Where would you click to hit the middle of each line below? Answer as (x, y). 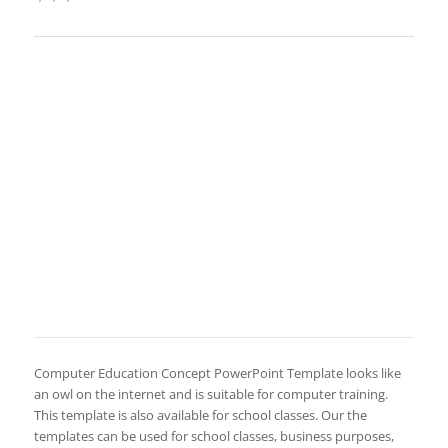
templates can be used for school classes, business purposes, (213, 435)
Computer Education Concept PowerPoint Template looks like (217, 372)
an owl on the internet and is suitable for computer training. (210, 393)
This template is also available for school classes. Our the (200, 414)
